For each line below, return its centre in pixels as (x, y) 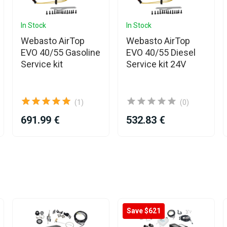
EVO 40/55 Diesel (161, 52)
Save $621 (144, 211)
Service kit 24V (156, 64)
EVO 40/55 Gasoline (61, 52)
